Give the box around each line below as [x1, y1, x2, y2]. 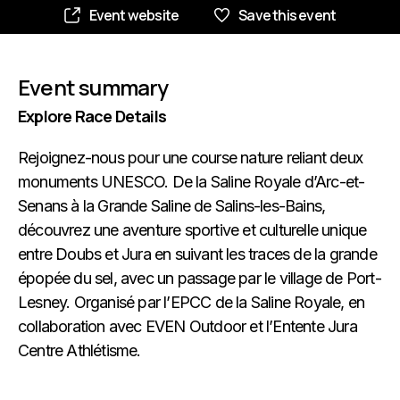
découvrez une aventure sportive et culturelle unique [18, 221, 367, 239]
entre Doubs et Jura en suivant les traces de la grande [18, 245, 377, 263]
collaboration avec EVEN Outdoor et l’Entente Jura [18, 317, 357, 336]
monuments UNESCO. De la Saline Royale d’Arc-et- [18, 172, 365, 191]
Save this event [238, 5, 337, 25]
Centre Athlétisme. [18, 341, 141, 360]
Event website [88, 5, 179, 25]
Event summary [18, 72, 169, 102]
